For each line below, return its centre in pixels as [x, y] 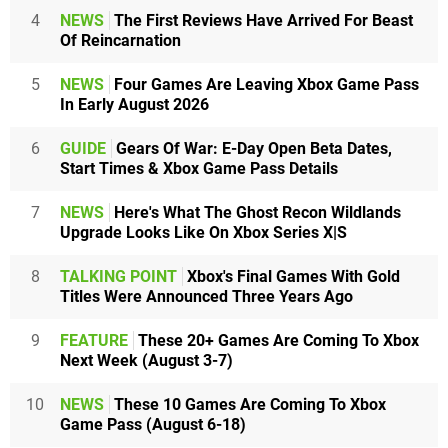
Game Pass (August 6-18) [153, 424]
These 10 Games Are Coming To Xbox [248, 404]
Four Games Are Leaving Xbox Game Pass [264, 84]
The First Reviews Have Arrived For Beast [261, 20]
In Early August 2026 [134, 104]
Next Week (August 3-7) [146, 360]
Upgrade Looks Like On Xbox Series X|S [203, 232]
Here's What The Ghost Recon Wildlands [255, 212]
